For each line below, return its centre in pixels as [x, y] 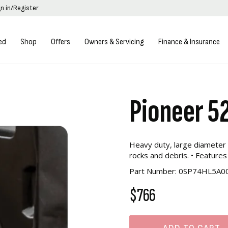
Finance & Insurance [189, 42]
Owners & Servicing [115, 42]
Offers [61, 42]
